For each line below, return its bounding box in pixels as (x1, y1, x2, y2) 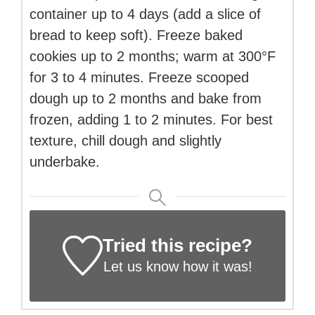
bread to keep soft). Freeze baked (30, 27, 243, 43)
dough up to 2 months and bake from (30, 90, 262, 106)
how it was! (178, 258, 252, 274)
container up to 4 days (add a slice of (30, 6, 261, 22)
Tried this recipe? (103, 234, 253, 256)
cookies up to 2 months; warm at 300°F (30, 48, 276, 64)
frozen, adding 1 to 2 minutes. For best (30, 111, 273, 127)
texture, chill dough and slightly (30, 132, 221, 148)
